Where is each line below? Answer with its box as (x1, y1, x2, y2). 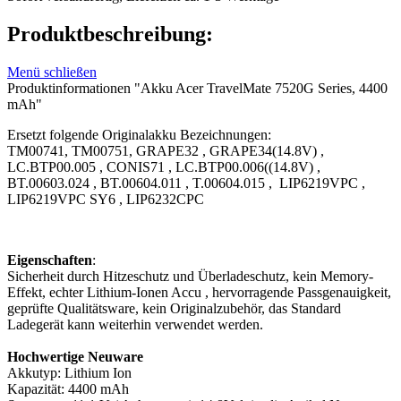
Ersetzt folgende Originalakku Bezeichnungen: (7, 126, 271, 142)
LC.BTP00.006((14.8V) (175, 158, 317, 175)
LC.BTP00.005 (7, 158, 99, 175)
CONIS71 (107, 158, 168, 175)
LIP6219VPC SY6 (7, 191, 119, 207)
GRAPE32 (136, 142, 202, 158)
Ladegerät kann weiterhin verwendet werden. (7, 316, 263, 332)
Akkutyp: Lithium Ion (7, 364, 132, 380)
